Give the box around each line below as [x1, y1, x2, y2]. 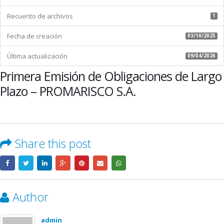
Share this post [15, 135, 91, 152]
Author [12, 189, 48, 205]
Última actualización [6, 51, 67, 60]
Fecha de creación [6, 31, 62, 40]
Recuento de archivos [6, 11, 73, 20]
